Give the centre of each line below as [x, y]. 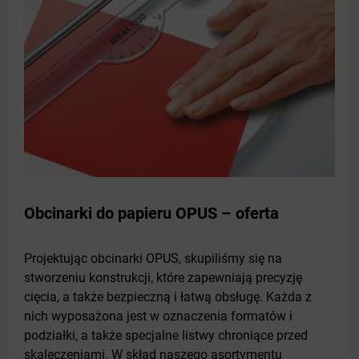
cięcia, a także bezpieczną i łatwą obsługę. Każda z [168, 297]
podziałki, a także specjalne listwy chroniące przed [166, 336]
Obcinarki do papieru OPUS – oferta [151, 214]
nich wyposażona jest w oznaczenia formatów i [158, 317]
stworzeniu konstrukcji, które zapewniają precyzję [163, 278]
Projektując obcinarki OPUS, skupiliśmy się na [153, 259]
